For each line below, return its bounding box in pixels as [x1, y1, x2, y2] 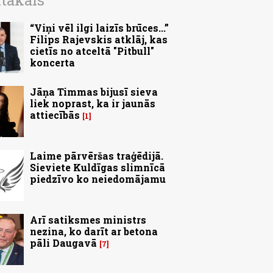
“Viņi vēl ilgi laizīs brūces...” [30, 21, 169, 35]
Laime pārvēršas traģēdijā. [30, 149, 163, 163]
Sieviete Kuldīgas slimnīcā [30, 161, 165, 174]
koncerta [30, 56, 75, 69]
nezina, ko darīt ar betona [30, 225, 158, 238]
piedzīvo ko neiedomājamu [30, 172, 166, 186]
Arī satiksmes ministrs [30, 213, 146, 227]
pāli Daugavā [30, 236, 97, 250]
